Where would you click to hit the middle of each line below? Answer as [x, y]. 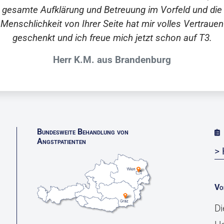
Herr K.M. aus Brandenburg [112, 60]
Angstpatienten [61, 141]
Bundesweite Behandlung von [83, 132]
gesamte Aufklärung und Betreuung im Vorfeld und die [112, 10]
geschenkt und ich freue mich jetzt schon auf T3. [112, 38]
